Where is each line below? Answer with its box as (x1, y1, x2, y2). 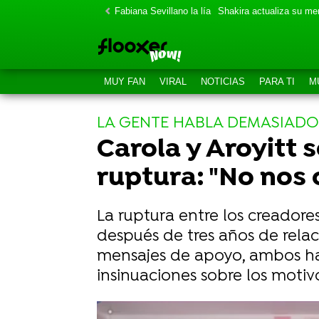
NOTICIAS (201, 76, 245, 87)
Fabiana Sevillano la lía (115, 6, 211, 16)
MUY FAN (104, 76, 145, 87)
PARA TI (259, 76, 295, 87)
